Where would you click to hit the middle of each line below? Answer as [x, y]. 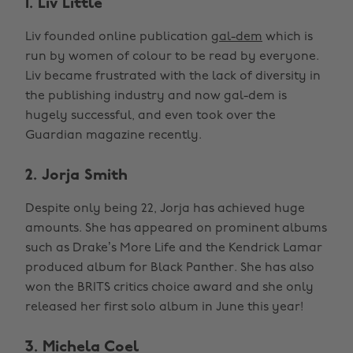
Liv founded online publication [118, 37]
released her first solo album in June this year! [164, 307]
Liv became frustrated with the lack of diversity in [173, 76]
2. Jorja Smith [76, 176]
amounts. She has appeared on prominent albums [176, 229]
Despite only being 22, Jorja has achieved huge [165, 209]
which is [288, 37]
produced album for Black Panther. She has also [170, 268]
